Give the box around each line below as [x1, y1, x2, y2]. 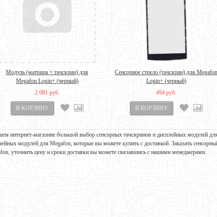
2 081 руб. [34, 89, 60, 96]
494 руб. [156, 89, 176, 96]
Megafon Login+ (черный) [15, 77, 78, 85]
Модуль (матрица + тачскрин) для [6, 69, 88, 76]
